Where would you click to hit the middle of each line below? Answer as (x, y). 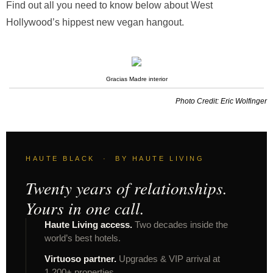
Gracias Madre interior (136, 79)
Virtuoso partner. (80, 259)
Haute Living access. (88, 225)
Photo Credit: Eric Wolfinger (221, 101)
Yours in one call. (85, 208)
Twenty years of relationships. (126, 188)
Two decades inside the (180, 225)
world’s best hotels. (83, 238)
